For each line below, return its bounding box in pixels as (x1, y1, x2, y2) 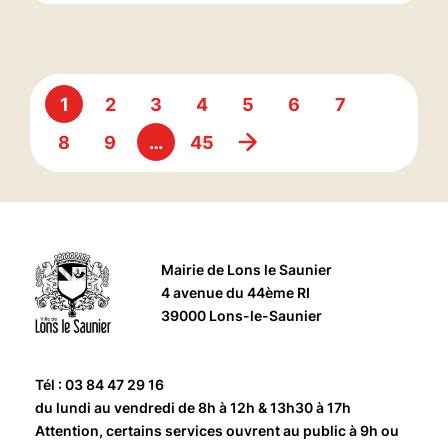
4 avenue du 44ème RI (161, 283, 310, 301)
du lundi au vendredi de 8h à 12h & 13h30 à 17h (35, 398, 351, 416)
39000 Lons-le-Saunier (161, 306, 322, 324)
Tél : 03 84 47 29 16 (35, 375, 164, 393)
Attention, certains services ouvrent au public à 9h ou (35, 421, 399, 439)
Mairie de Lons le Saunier (161, 260, 332, 278)
